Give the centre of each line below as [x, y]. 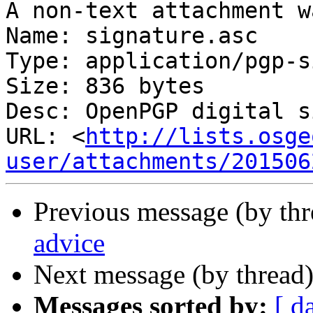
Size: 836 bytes [105, 86]
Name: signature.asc [132, 36]
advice [69, 243]
